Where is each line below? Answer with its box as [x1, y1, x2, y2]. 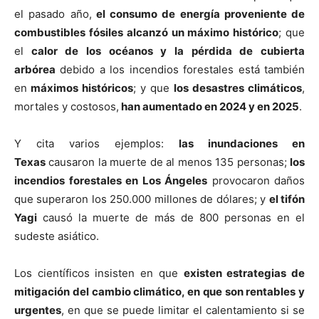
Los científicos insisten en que [14, 266, 184, 281]
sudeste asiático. [14, 229, 99, 244]
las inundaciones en [179, 137, 305, 151]
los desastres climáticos [174, 81, 302, 95]
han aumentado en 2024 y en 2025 [119, 100, 299, 114]
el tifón [268, 192, 305, 206]
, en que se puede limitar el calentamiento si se [61, 303, 305, 318]
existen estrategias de [183, 266, 305, 281]
